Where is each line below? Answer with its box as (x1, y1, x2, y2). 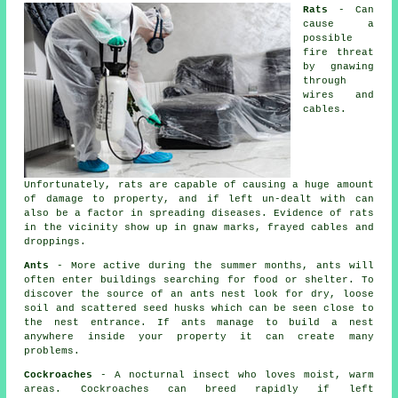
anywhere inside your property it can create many (24, 330, 374, 342)
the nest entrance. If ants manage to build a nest (24, 316, 374, 328)
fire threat (303, 46, 374, 58)
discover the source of (24, 288, 171, 299)
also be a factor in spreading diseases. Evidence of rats (24, 207, 374, 219)
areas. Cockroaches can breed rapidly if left (24, 383, 374, 394)
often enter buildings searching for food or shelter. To (24, 274, 374, 285)
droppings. (24, 235, 87, 247)
